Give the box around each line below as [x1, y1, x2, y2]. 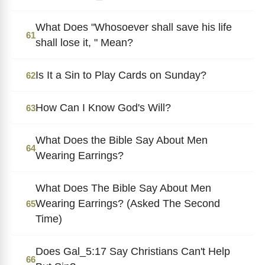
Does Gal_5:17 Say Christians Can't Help [35, 245, 230, 257]
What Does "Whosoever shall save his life [35, 21, 232, 33]
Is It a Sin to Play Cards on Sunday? [35, 69, 206, 81]
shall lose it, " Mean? [35, 36, 133, 49]
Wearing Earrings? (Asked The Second [35, 197, 220, 209]
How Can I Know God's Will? [35, 101, 171, 114]
